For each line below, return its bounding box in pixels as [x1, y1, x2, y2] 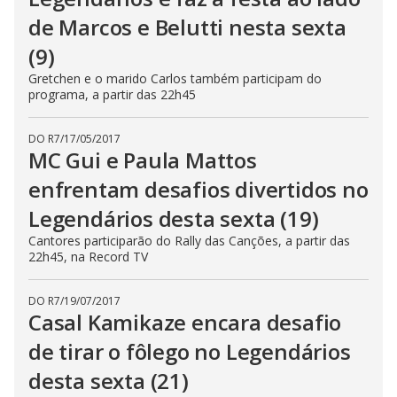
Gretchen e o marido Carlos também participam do [28, 70, 322, 87]
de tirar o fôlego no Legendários [28, 337, 351, 366]
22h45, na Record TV [28, 248, 148, 265]
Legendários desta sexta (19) [28, 204, 319, 233]
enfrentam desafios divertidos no [28, 175, 369, 204]
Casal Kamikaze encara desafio [28, 307, 342, 337]
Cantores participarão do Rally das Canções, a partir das [28, 232, 350, 249]
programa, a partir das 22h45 [28, 86, 196, 103]
